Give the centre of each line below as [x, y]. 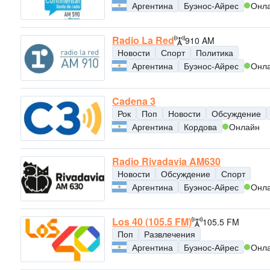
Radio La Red [143, 40]
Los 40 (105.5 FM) [152, 222]
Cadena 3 [134, 101]
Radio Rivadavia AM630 [166, 161]
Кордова [200, 126]
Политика [215, 53]
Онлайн [244, 126]
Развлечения [170, 234]
